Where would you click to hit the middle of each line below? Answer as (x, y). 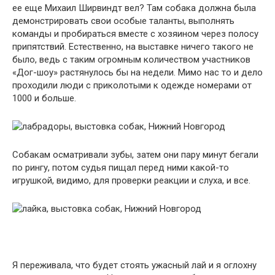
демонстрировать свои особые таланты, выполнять (123, 21)
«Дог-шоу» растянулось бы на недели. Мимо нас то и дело (137, 72)
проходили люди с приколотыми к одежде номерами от (132, 85)
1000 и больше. (44, 98)
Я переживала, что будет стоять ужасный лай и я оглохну (134, 265)
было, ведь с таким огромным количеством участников (131, 60)
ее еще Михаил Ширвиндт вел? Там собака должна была (134, 8)
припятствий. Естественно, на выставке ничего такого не (133, 47)
